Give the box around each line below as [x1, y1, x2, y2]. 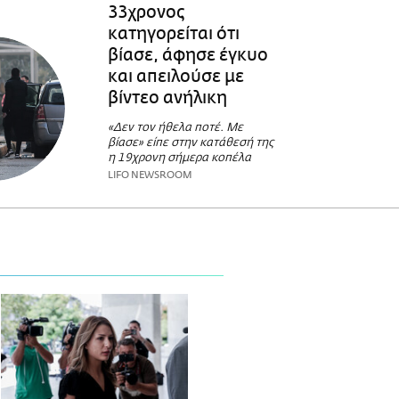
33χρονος [107, 2, 185, 22]
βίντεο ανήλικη [107, 87, 227, 108]
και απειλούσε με [107, 66, 244, 86]
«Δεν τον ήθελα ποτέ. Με [107, 122, 243, 134]
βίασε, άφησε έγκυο [107, 45, 268, 65]
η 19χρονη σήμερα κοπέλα [107, 152, 251, 165]
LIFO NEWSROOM [107, 169, 192, 182]
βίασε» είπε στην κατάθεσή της [107, 137, 273, 150]
